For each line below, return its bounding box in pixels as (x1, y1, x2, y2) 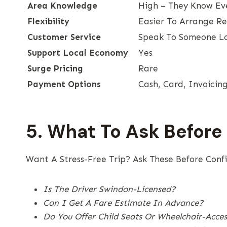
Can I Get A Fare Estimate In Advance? (43, 197, 203, 208)
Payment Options (27, 79, 101, 89)
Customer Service (27, 31, 101, 42)
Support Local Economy (27, 47, 128, 58)
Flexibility (27, 16, 69, 26)
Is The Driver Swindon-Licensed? (43, 183, 175, 194)
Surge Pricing (27, 63, 83, 73)
